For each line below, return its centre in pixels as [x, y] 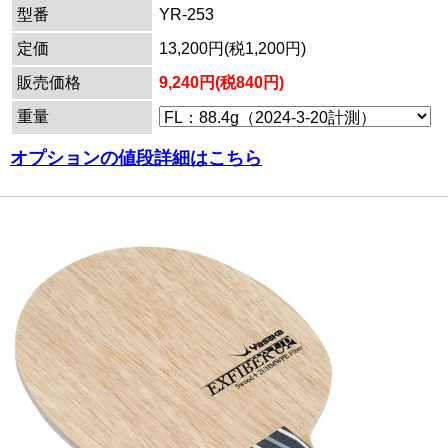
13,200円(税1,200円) [232, 49]
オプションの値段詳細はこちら [136, 158]
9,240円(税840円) [221, 83]
